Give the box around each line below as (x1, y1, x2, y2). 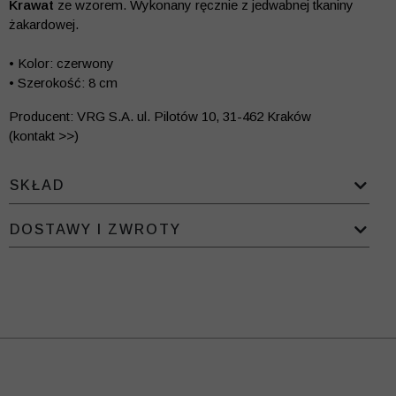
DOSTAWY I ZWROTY (10, 221, 181, 237)
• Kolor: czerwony (9, 56, 114, 72)
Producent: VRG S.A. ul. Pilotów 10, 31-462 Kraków (9, 109, 311, 125)
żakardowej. (9, 17, 79, 33)
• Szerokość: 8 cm (9, 75, 118, 91)
